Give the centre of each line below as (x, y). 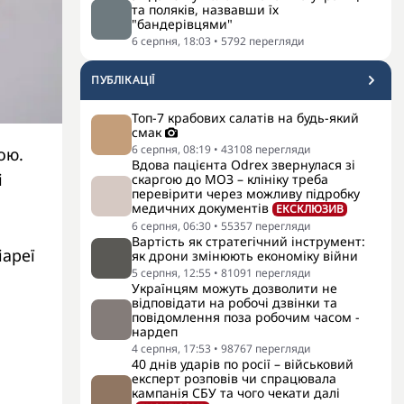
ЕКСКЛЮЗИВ (310, 209)
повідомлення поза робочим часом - (246, 317)
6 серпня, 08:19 (171, 149)
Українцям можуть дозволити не (234, 288)
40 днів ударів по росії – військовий (243, 364)
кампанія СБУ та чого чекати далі (236, 393)
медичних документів (200, 208)
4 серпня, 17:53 (171, 349)
